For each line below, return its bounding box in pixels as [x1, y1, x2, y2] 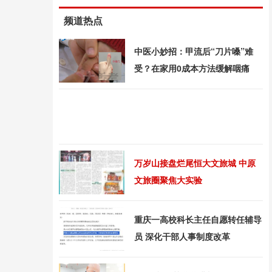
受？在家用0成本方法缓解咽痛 [134, 62, 250, 74]
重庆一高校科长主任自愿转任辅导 [134, 213, 262, 225]
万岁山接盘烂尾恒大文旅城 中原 [134, 157, 256, 169]
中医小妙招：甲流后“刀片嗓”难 [134, 45, 253, 57]
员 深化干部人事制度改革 [134, 230, 230, 242]
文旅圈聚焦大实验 [134, 174, 202, 186]
